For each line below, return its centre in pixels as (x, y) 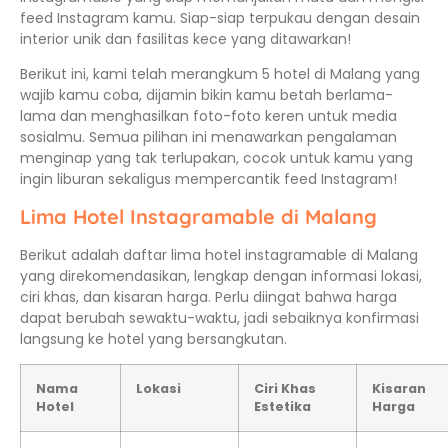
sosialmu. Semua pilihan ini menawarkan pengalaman (208, 137)
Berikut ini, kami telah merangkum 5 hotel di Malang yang (220, 74)
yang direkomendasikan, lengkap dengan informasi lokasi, (221, 275)
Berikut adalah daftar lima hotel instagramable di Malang (219, 254)
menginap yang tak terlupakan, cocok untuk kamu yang (216, 158)
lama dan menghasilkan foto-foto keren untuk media (208, 116)
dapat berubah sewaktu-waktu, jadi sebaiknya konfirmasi (219, 317)
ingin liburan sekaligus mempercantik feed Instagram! (208, 179)
